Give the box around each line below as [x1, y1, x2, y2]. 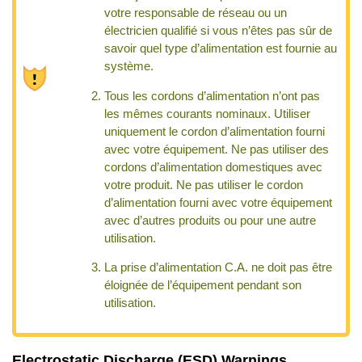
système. [104, 59, 154, 73]
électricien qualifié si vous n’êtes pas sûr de [104, 23, 333, 37]
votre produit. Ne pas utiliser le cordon [104, 178, 304, 192]
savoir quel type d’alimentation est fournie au [104, 41, 338, 55]
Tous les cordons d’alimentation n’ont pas [104, 89, 321, 103]
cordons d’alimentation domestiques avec [104, 160, 323, 174]
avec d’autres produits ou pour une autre [104, 213, 317, 227]
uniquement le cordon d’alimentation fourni [104, 124, 326, 138]
